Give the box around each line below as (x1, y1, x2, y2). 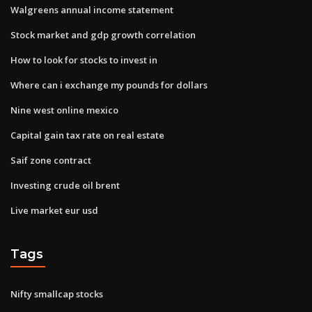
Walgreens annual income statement (10, 3, 173, 16)
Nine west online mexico (10, 103, 118, 116)
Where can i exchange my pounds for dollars (10, 78, 208, 91)
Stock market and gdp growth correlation (10, 28, 196, 41)
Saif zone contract (10, 153, 91, 166)
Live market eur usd (10, 203, 98, 217)
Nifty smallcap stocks (10, 287, 103, 300)
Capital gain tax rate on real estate (10, 128, 164, 141)
